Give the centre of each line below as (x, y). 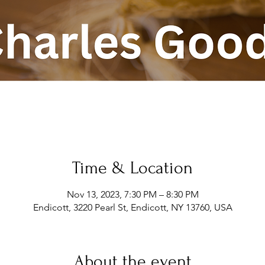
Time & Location (132, 168)
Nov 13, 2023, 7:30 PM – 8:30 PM (132, 194)
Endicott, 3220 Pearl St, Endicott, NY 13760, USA (132, 207)
